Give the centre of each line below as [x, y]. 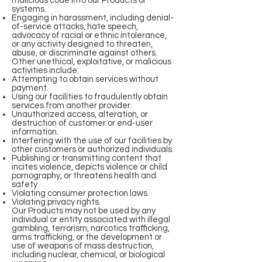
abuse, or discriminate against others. [85, 53]
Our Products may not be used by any [84, 211]
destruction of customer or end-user [82, 123]
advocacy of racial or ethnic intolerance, [89, 35]
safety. [25, 185]
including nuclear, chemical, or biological [88, 255]
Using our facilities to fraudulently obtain [90, 97]
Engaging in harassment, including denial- [93, 18]
